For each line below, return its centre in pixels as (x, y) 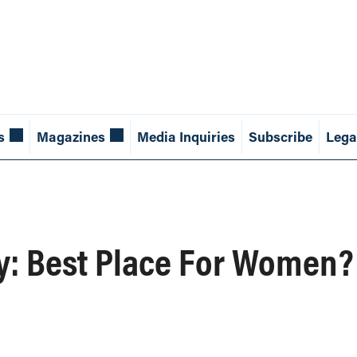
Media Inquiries (186, 137)
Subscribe (280, 137)
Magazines (71, 137)
